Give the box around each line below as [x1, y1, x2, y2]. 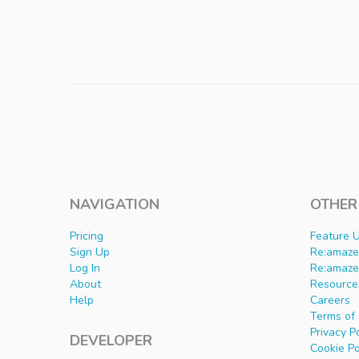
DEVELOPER [70, 331, 152, 351]
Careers [310, 292, 350, 309]
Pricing [70, 228, 103, 244]
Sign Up [70, 244, 110, 260]
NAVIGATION [70, 195, 159, 215]
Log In [70, 260, 100, 276]
